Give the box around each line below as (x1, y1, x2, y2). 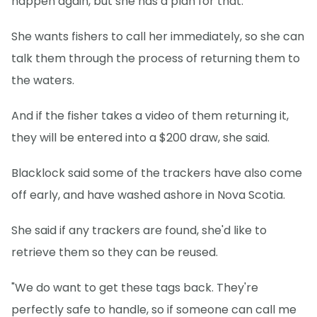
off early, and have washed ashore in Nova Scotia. (11, 187, 285, 204)
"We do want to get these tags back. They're (11, 279, 258, 296)
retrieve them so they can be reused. (11, 244, 218, 261)
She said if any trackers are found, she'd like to (11, 222, 267, 239)
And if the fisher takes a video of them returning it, (11, 108, 289, 125)
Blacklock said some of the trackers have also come (11, 165, 302, 182)
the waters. (11, 72, 74, 89)
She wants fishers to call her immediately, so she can (11, 28, 304, 45)
